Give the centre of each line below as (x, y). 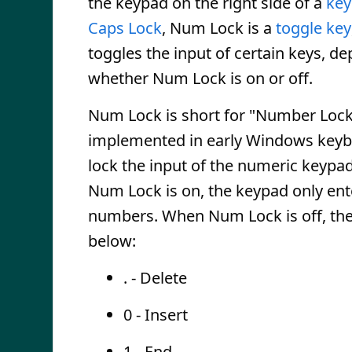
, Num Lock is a (219, 28)
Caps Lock (125, 28)
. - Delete (155, 278)
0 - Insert (156, 315)
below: (112, 241)
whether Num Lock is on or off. (200, 78)
